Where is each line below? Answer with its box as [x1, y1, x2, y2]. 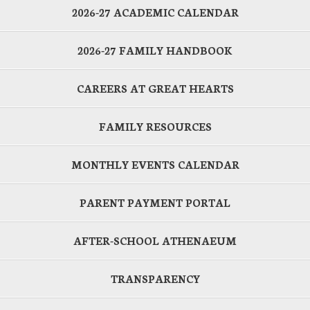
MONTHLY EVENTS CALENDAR [71, 157, 239, 172]
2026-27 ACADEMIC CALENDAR [71, 5, 239, 20]
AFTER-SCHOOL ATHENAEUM [73, 233, 237, 248]
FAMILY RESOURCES [98, 119, 212, 134]
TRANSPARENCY [110, 271, 200, 286]
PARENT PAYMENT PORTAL [80, 195, 230, 210]
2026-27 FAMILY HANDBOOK [77, 43, 232, 58]
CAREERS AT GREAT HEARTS [76, 81, 234, 96]
